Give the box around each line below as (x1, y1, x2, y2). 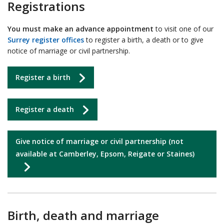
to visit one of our (153, 24, 213, 34)
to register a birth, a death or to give (84, 35, 203, 45)
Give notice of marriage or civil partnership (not (15, 136, 183, 146)
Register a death (15, 104, 74, 114)
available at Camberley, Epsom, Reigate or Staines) (15, 148, 194, 158)
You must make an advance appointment (7, 24, 153, 34)
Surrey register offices (7, 35, 84, 45)
